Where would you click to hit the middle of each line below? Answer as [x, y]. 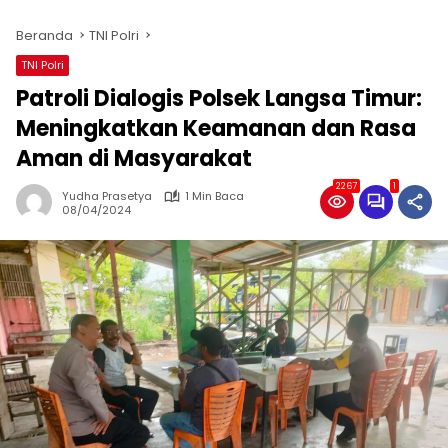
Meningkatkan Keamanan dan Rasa [216, 128]
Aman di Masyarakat [134, 158]
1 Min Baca [214, 196]
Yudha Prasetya [107, 196]
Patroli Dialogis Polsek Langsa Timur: [219, 98]
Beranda [44, 35]
